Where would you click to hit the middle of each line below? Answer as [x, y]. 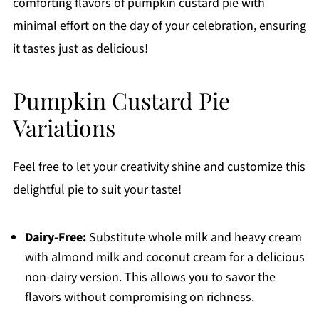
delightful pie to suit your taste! [97, 190]
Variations [64, 127]
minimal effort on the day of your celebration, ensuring [159, 26]
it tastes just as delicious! [80, 49]
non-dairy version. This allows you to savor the [150, 278]
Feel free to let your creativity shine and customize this [159, 167]
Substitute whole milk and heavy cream [194, 238]
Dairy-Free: [55, 238]
